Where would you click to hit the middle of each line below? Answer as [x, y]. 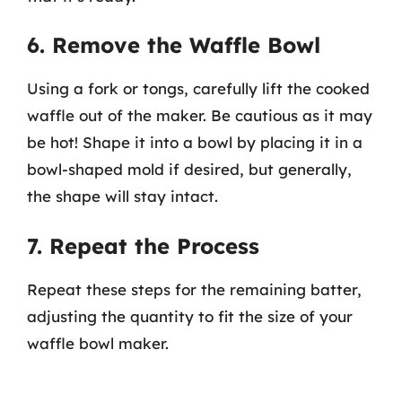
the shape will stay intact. [122, 196]
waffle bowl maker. [98, 343]
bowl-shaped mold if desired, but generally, [189, 169]
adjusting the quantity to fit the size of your [190, 316]
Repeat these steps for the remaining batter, [194, 289]
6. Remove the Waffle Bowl [174, 45]
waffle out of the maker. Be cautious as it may [200, 115]
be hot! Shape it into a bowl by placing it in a [195, 142]
